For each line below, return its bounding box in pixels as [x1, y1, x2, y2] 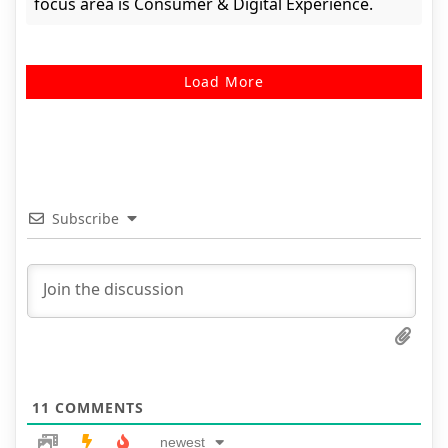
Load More [184, 72, 264, 92]
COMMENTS [50, 398, 144, 418]
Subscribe [52, 209, 119, 229]
